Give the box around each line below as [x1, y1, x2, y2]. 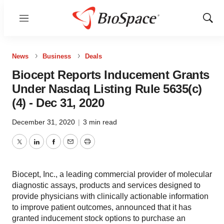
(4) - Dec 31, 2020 [12, 96, 104, 109]
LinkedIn [35, 143, 66, 152]
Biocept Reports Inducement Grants [12, 68, 209, 81]
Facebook [52, 143, 88, 152]
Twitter [18, 143, 42, 152]
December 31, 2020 [12, 118, 77, 126]
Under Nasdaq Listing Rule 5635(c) [12, 82, 202, 95]
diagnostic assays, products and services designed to [12, 181, 200, 189]
